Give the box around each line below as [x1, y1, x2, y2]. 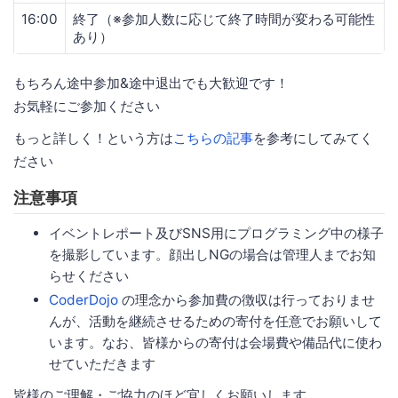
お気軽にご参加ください [13, 97, 160, 115]
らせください [49, 267, 129, 284]
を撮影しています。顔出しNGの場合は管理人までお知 [49, 245, 376, 263]
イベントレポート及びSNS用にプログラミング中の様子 [49, 224, 384, 242]
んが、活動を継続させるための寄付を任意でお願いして [49, 312, 382, 330]
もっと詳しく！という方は [13, 129, 173, 147]
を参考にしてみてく [253, 129, 373, 147]
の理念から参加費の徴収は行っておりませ [118, 291, 375, 308]
